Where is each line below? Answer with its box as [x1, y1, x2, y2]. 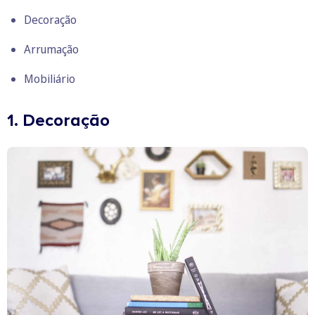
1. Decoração [7, 110, 110, 131]
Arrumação [24, 41, 79, 57]
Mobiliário [24, 70, 75, 86]
